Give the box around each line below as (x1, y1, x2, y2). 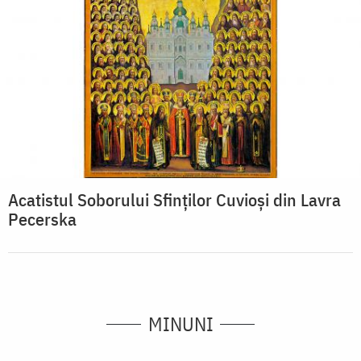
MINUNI (147, 311, 214, 338)
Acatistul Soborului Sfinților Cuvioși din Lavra (8, 188, 341, 212)
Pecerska (8, 207, 77, 231)
